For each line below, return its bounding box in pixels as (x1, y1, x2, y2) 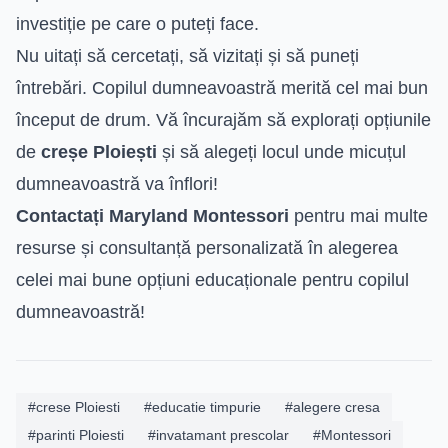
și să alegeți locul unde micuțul (157, 141, 406, 162)
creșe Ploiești (41, 141, 157, 162)
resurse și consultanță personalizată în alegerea (16, 237, 398, 258)
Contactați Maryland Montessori (16, 205, 289, 226)
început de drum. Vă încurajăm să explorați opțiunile (16, 109, 431, 130)
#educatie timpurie (144, 398, 261, 415)
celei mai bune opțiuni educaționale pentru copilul (16, 269, 409, 290)
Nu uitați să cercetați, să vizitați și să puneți (16, 45, 359, 66)
